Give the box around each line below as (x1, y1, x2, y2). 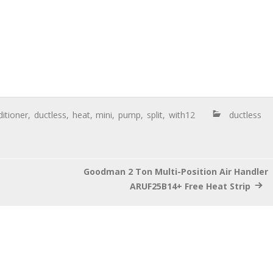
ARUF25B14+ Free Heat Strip (129, 180, 250, 192)
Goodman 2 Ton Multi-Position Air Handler (83, 166, 268, 177)
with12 (168, 108, 195, 121)
